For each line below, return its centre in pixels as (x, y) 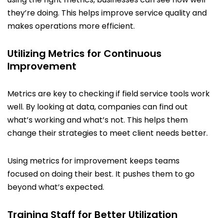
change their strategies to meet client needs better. (108, 133)
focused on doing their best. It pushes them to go (101, 174)
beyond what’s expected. (56, 187)
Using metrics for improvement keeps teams (93, 161)
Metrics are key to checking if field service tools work (109, 93)
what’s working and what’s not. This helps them (98, 120)
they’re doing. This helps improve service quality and (107, 13)
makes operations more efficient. (71, 26)
